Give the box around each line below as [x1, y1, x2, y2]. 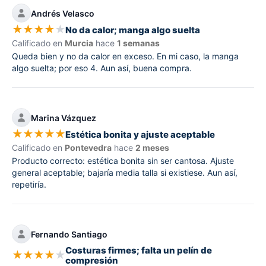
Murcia [65, 38, 93, 49]
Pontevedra [65, 142, 112, 153]
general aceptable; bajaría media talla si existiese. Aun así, [12, 167, 237, 178]
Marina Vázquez [31, 112, 96, 123]
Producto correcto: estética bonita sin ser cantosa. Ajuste [12, 156, 234, 166]
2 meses [135, 142, 169, 153]
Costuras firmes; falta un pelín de [65, 245, 212, 256]
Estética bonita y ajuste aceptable [65, 128, 215, 140]
